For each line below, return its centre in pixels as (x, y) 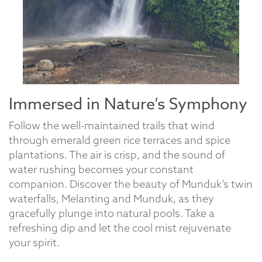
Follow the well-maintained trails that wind (112, 126)
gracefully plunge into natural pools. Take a (112, 213)
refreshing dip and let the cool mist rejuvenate (120, 228)
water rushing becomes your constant (101, 170)
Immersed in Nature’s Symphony (128, 104)
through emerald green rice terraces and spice (120, 140)
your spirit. (34, 243)
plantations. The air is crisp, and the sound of (117, 155)
